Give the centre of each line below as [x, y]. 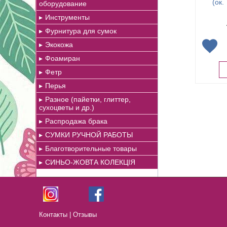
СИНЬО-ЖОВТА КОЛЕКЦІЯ [90, 162]
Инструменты [67, 17]
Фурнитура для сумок [81, 31]
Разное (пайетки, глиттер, [88, 99]
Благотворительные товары [91, 148]
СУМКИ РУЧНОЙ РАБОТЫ [89, 135]
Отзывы [85, 215]
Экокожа [59, 45]
